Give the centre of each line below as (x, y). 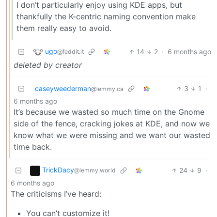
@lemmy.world (95, 170)
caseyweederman (63, 89)
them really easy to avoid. (64, 28)
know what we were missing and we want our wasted (112, 135)
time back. (33, 147)
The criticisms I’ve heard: (56, 194)
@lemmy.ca (107, 89)
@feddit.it (70, 52)
